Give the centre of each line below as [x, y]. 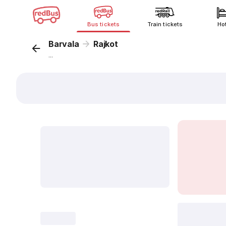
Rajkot [106, 44]
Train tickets [165, 24]
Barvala [64, 44]
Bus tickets [103, 24]
